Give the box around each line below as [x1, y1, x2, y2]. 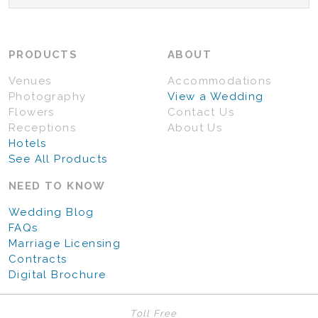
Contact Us [168, 106, 234, 119]
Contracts [9, 253, 67, 266]
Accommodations [168, 75, 272, 88]
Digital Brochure [9, 268, 106, 282]
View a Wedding [168, 90, 264, 104]
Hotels [9, 137, 47, 150]
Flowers [9, 106, 55, 119]
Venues [9, 75, 52, 88]
